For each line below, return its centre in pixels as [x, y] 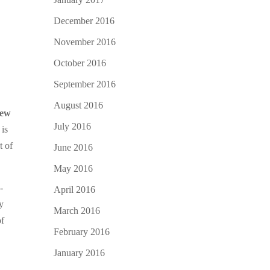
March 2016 [77, 210]
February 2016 [82, 231]
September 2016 [85, 84]
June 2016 [74, 147]
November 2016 [85, 42]
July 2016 [73, 126]
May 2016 [74, 168]
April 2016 [75, 189]
